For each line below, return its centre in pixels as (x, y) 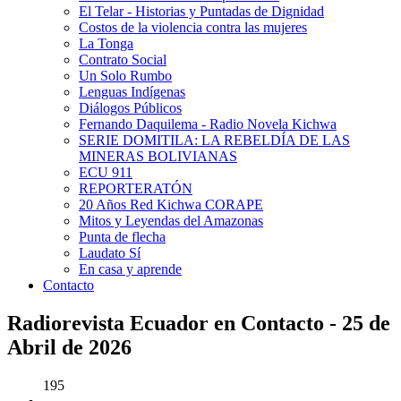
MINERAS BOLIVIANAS (158, 156)
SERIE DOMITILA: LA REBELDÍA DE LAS (214, 140)
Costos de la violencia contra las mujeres (193, 27)
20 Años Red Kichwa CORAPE (171, 205)
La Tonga (106, 43)
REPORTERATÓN (136, 188)
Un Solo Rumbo (125, 76)
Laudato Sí (110, 253)
